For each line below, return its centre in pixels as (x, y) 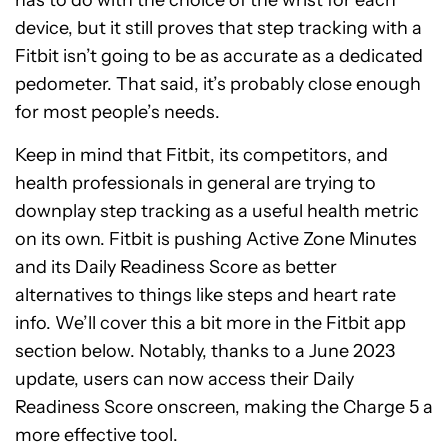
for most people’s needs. (117, 112)
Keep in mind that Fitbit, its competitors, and (201, 155)
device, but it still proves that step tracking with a (218, 28)
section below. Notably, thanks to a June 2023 (205, 351)
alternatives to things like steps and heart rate (205, 295)
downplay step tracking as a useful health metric (217, 211)
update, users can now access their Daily (184, 379)
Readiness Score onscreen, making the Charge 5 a (224, 407)
